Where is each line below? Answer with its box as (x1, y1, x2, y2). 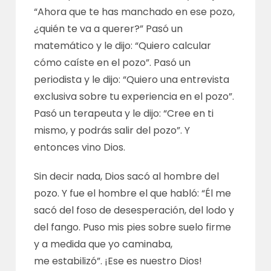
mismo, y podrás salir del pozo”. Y (34, 123, 191, 137)
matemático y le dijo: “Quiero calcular (34, 38, 212, 53)
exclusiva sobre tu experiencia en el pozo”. (34, 89, 235, 103)
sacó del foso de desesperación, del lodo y (34, 203, 235, 217)
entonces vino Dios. (34, 140, 126, 154)
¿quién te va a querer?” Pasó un (34, 21, 183, 36)
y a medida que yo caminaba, (34, 237, 173, 251)
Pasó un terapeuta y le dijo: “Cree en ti (34, 106, 214, 120)
